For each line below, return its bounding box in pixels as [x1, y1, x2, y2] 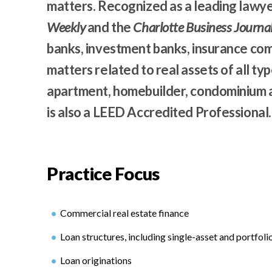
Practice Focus [47, 163, 160, 184]
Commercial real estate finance [60, 207, 189, 219]
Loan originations [60, 254, 132, 266]
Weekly [47, 19, 86, 35]
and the [85, 19, 134, 35]
